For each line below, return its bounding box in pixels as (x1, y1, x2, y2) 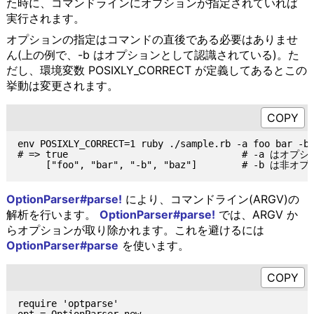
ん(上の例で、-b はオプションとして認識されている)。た (6, 48, 299, 62)
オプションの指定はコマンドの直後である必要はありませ (6, 32, 298, 47)
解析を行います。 (6, 207, 100, 222)
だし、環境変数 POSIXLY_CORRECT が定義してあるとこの (6, 63, 307, 78)
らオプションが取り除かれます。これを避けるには (6, 223, 264, 238)
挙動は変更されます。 (6, 78, 118, 93)
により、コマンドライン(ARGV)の (121, 192, 299, 207)
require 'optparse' (17, 298, 118, 310)
